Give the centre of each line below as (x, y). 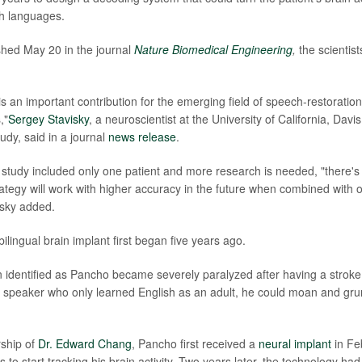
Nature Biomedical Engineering (213, 49)
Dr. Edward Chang (84, 343)
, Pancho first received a (195, 343)
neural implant (295, 343)
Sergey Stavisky (48, 119)
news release (142, 137)
